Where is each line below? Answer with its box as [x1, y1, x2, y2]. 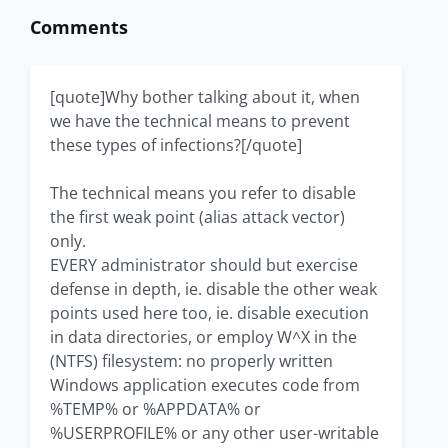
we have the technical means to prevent [50, 109, 350, 132]
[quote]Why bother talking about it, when [50, 85, 360, 108]
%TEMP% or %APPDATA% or [50, 397, 261, 420]
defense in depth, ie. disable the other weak [50, 277, 377, 300]
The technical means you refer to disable [50, 181, 356, 204]
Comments [30, 14, 128, 39]
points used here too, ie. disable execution [50, 301, 369, 324]
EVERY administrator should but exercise [50, 253, 358, 276]
